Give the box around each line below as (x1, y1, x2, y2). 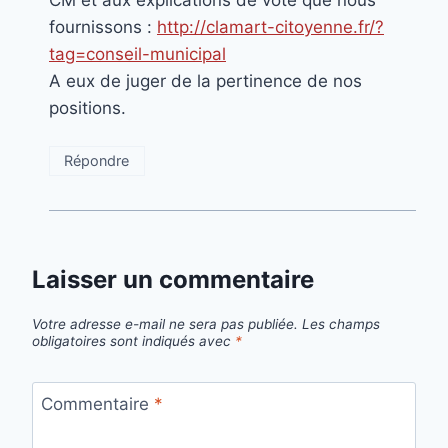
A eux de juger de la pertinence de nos (49, 71, 362, 92)
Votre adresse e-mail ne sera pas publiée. (32, 315, 298, 332)
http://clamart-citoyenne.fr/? (157, 17, 384, 38)
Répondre (64, 152, 130, 170)
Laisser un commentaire (32, 265, 314, 295)
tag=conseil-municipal (49, 44, 226, 65)
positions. (49, 98, 126, 119)
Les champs (302, 315, 380, 332)
